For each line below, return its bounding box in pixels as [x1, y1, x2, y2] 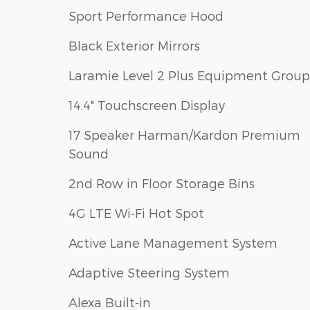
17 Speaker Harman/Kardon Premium [69, 127, 300, 143]
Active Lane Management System [69, 235, 277, 250]
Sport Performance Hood [69, 8, 224, 24]
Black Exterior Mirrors [69, 38, 200, 53]
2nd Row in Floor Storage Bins [69, 176, 255, 191]
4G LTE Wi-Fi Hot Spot [69, 206, 204, 221]
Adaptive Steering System [69, 265, 230, 280]
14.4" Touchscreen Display [69, 98, 225, 113]
